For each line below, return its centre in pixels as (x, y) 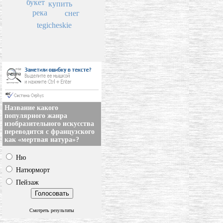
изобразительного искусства (49, 124)
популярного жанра (36, 116)
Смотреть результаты (52, 211)
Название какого (31, 108)
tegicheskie (54, 25)
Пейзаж (26, 183)
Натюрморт (32, 170)
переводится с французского (50, 132)
